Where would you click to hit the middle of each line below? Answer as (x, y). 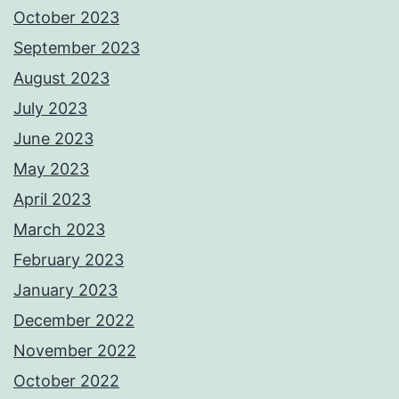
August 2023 (61, 78)
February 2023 (69, 260)
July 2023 (50, 109)
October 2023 (66, 18)
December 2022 (74, 321)
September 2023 (77, 48)
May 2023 (51, 169)
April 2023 (52, 199)
